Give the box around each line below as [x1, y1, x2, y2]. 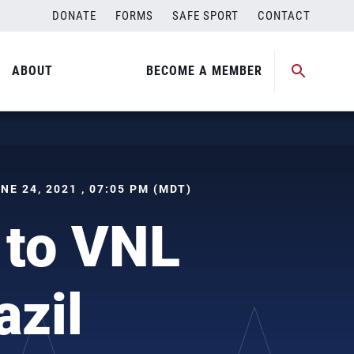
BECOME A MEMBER [146, 63, 262, 78]
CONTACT [258, 9, 311, 23]
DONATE [52, 9, 96, 23]
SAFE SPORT [172, 9, 239, 23]
